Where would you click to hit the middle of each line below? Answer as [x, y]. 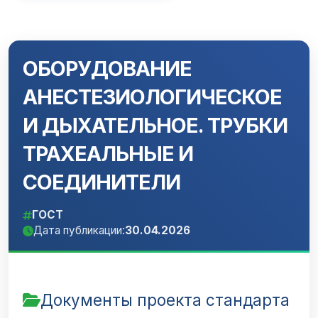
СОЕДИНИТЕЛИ [102, 182]
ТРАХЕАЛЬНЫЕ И [108, 154]
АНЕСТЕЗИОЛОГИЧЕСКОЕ [152, 97]
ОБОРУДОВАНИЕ [107, 68]
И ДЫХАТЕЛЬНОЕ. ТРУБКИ [155, 125]
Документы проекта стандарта [165, 300]
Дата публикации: [79, 230]
